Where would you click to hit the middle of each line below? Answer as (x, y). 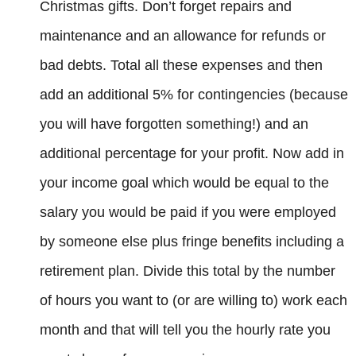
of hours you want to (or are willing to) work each (193, 300)
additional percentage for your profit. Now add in (192, 153)
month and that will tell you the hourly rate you (185, 329)
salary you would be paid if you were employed (188, 212)
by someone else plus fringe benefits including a (192, 241)
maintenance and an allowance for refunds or (183, 35)
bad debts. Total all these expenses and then (181, 65)
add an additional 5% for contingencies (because (194, 94)
